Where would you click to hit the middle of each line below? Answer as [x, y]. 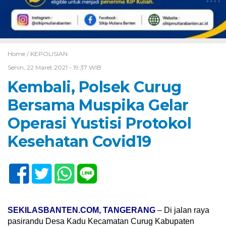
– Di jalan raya [182, 210]
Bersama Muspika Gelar [98, 105]
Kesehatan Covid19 [79, 142]
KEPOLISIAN [49, 54]
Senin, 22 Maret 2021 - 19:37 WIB [54, 68]
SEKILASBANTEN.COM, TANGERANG [81, 210]
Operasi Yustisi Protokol [99, 124]
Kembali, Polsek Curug [95, 87]
